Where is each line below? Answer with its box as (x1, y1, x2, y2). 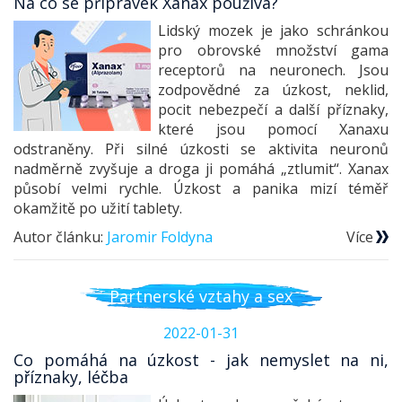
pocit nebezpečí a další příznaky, (158, 100, 389, 120)
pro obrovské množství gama (158, 40, 389, 61)
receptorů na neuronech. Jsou (158, 60, 389, 81)
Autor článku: (13, 227, 107, 248)
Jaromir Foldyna (107, 227, 213, 248)
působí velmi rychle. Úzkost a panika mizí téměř (13, 179, 389, 199)
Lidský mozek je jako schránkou (158, 21, 389, 41)
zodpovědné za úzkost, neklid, (158, 80, 389, 100)
